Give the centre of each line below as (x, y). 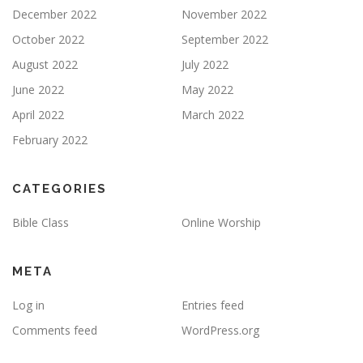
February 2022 (50, 139)
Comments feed (55, 330)
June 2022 (38, 89)
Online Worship (221, 222)
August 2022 (45, 64)
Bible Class (41, 222)
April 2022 (38, 114)
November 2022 (224, 14)
